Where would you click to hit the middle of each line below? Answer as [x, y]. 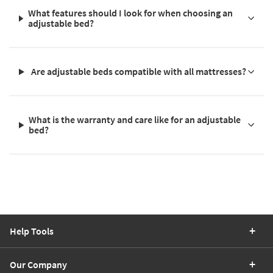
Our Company [38, 265]
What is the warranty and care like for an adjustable [135, 120]
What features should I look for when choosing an [130, 13]
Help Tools [32, 231]
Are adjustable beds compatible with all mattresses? [138, 72]
